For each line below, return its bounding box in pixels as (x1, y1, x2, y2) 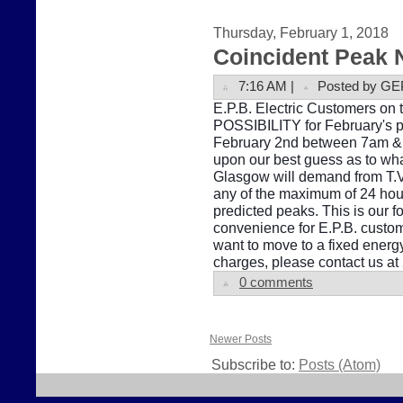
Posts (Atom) (299, 355, 381, 372)
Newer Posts (210, 332, 272, 345)
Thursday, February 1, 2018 (213, 23, 389, 40)
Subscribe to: (211, 355, 299, 372)
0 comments (239, 274, 313, 290)
